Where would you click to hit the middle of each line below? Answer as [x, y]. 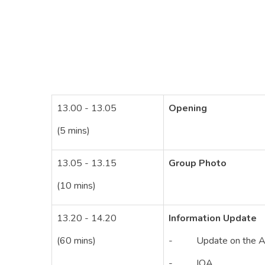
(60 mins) [76, 241]
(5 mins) [73, 131]
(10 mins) [76, 186]
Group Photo [198, 163]
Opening [188, 108]
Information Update [213, 218]
